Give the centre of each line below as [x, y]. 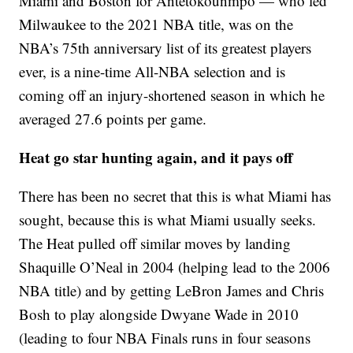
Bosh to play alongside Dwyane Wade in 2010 [159, 314]
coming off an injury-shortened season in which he [172, 95]
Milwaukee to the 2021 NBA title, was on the [156, 24]
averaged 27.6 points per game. [113, 118]
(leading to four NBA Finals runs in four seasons [165, 337]
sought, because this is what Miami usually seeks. [168, 219]
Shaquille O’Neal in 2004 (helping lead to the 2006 [175, 266]
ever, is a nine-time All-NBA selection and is [152, 71]
